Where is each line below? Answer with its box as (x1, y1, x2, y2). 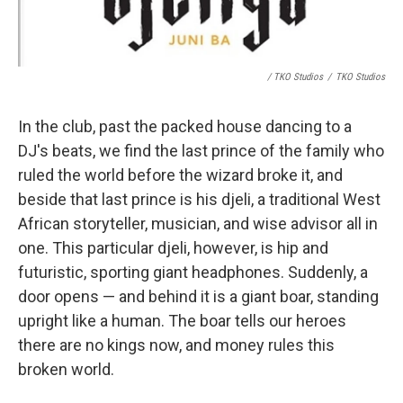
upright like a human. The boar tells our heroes (18, 311, 346, 331)
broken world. (18, 360, 114, 380)
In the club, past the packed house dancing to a (18, 117, 352, 137)
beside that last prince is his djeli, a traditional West (18, 190, 381, 210)
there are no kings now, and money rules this (18, 336, 335, 355)
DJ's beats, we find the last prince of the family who (18, 141, 384, 161)
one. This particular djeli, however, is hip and (18, 238, 328, 258)
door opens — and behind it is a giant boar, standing (18, 287, 379, 307)
